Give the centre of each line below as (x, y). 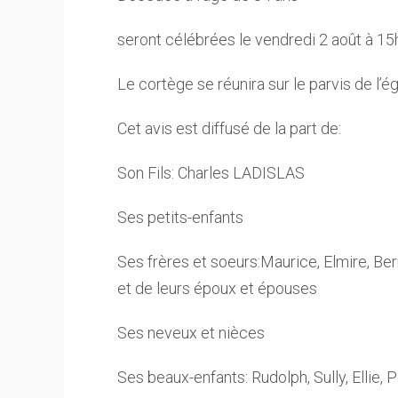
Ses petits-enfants (180, 217)
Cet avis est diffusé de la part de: (229, 128)
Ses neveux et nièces (191, 333)
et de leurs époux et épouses (217, 288)
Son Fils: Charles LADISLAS (211, 173)
